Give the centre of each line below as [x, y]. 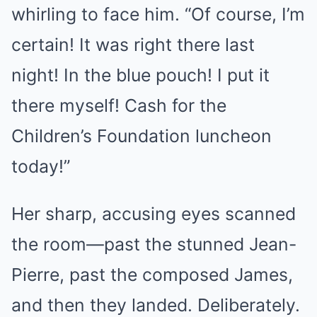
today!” [41, 166]
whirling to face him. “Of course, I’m [158, 14]
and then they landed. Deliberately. [156, 305]
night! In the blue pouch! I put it [140, 75]
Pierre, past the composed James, [152, 275]
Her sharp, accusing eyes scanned [154, 214]
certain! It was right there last [133, 45]
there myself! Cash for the [119, 105]
